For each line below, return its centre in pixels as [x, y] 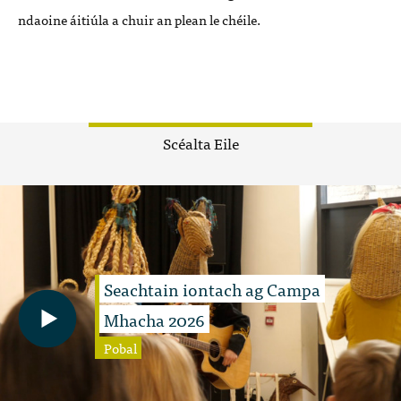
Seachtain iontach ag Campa [212, 289]
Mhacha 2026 [154, 320]
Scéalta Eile [200, 143]
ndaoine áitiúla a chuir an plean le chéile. [139, 19]
